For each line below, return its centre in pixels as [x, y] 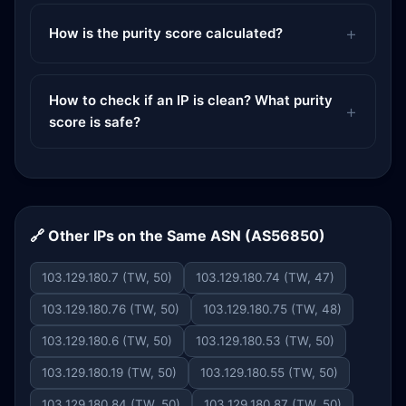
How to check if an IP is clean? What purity [191, 100]
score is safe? [95, 122]
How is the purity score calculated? [166, 33]
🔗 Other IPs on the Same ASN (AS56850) [178, 236]
